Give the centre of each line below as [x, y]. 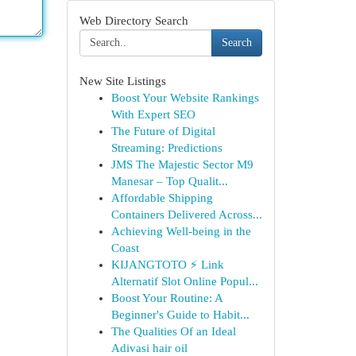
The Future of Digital [163, 131]
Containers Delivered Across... [186, 215]
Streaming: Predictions [166, 148]
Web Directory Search [133, 21]
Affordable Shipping [162, 198]
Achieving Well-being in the [181, 231]
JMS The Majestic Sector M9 [182, 164]
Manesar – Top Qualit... [169, 181]
